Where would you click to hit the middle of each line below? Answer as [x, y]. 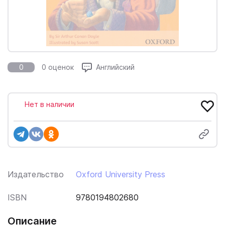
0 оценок [58, 67]
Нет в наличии [49, 104]
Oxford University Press [121, 174]
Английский [115, 67]
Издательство [36, 174]
